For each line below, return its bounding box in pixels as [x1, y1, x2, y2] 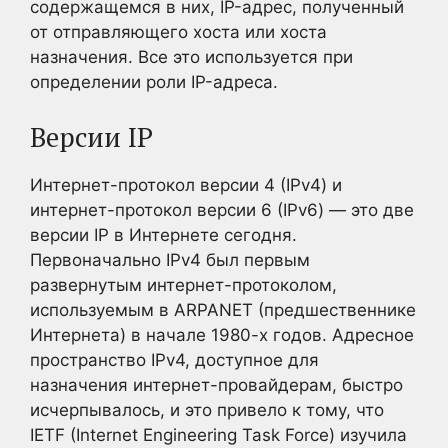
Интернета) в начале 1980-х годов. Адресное [30, 324, 414, 345]
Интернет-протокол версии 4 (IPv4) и [30, 174, 342, 195]
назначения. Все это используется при [30, 47, 353, 67]
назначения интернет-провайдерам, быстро [30, 374, 403, 395]
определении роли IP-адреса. [30, 72, 278, 92]
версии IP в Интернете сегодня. [30, 224, 297, 245]
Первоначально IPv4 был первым [30, 249, 310, 270]
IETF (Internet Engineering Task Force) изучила [30, 424, 407, 445]
